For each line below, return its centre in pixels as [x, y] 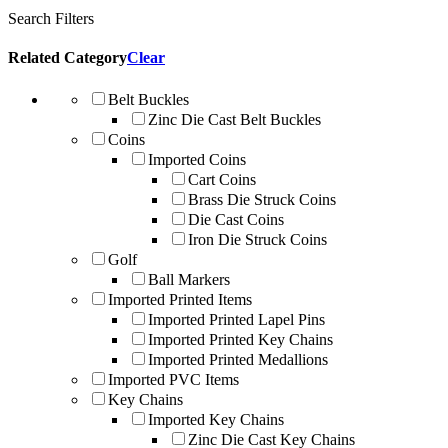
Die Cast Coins [236, 219]
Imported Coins [197, 159]
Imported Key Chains [216, 419]
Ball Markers [189, 279]
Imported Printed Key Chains [240, 339]
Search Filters [51, 18]
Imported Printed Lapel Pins [236, 319]
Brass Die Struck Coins [262, 199]
